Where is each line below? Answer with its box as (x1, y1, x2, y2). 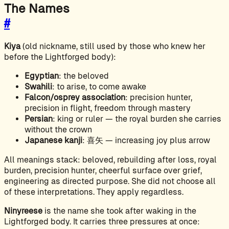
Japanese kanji (25, 135, 82, 145)
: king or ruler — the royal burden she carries (53, 113, 221, 124)
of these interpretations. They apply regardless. (4, 187, 184, 197)
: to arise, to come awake (52, 81, 146, 91)
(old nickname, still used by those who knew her (20, 41, 205, 51)
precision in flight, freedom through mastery (25, 103, 191, 113)
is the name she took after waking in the (42, 205, 196, 216)
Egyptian (25, 71, 59, 81)
